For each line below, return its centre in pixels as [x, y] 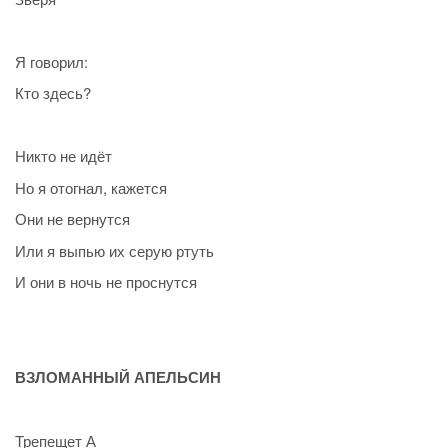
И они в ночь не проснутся [106, 282]
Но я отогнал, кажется [91, 187]
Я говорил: [51, 61]
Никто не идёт [63, 156]
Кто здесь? [53, 93]
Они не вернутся [72, 219]
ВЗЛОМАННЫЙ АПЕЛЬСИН [118, 376]
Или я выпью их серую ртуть [114, 250]
